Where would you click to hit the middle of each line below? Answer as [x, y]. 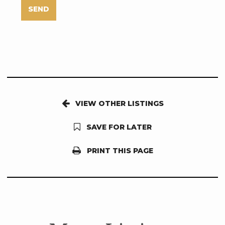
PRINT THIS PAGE [117, 151]
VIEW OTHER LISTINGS [116, 104]
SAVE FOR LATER [116, 127]
